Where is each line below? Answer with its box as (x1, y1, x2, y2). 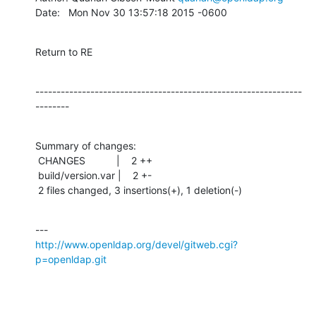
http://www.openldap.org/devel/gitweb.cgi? (35, 238, 238, 250)
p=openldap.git (35, 253, 107, 265)
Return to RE (35, 45, 92, 58)
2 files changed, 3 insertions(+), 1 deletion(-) (38, 183, 242, 196)
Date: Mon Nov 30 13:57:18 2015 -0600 (35, 6, 227, 18)
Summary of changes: (35, 139, 136, 152)
